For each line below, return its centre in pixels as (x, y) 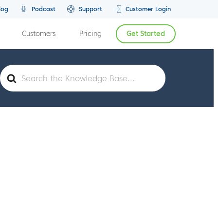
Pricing (91, 34)
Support (90, 9)
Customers (39, 34)
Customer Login (147, 9)
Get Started (146, 34)
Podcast (43, 9)
